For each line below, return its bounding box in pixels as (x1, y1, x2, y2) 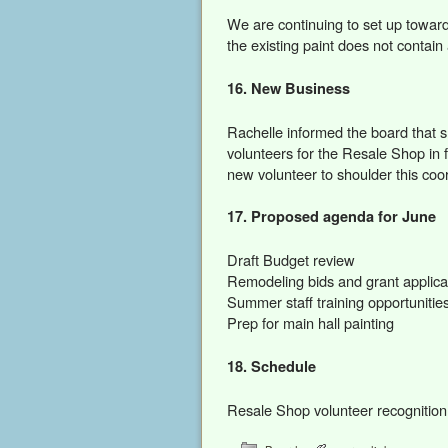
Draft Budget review (227, 249, 355, 271)
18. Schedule (227, 356, 316, 377)
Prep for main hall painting (227, 312, 394, 334)
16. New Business (227, 77, 350, 98)
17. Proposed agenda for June (227, 206, 436, 227)
